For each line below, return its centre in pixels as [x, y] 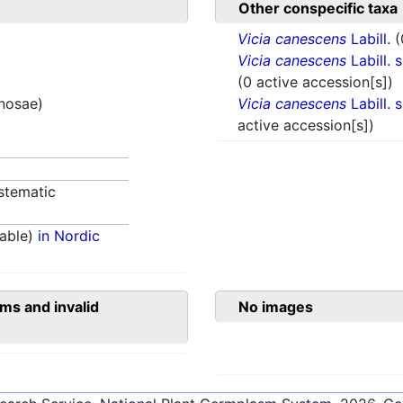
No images [276, 307]
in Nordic [69, 236]
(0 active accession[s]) [315, 82]
